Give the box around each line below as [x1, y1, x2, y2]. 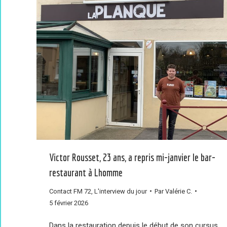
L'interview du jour [94, 187, 147, 195]
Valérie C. [165, 187, 192, 195]
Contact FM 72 [49, 187, 91, 195]
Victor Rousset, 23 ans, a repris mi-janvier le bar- [49, 151, 215, 163]
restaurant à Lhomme [49, 166, 123, 178]
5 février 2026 [49, 199, 88, 207]
